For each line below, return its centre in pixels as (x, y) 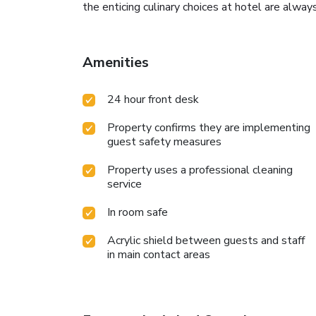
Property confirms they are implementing (209, 127)
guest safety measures (164, 141)
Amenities (116, 62)
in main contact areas (159, 254)
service (124, 184)
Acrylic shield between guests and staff (206, 240)
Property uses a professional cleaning (200, 170)
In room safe (138, 212)
